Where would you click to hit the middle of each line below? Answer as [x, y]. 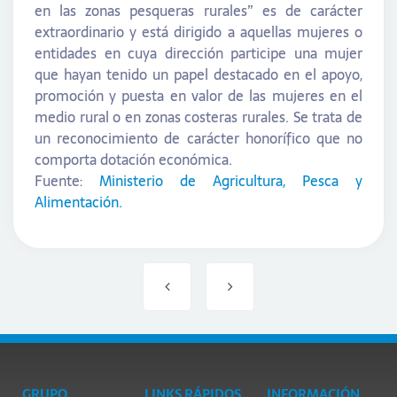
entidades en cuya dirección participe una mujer [198, 53]
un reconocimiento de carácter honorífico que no [198, 138]
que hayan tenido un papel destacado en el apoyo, [198, 74]
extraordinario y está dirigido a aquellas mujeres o [198, 31]
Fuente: [67, 180]
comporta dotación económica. [133, 159]
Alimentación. [78, 202]
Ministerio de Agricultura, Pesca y [231, 180]
